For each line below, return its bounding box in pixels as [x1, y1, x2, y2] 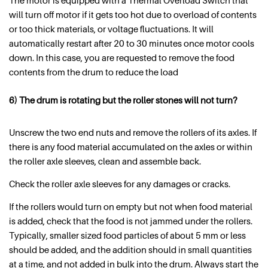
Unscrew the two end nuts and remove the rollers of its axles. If [9, 126, 257, 138]
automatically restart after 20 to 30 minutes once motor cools [9, 38, 254, 49]
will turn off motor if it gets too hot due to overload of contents [9, 9, 257, 20]
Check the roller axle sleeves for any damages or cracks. [9, 178, 230, 189]
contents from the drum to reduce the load [9, 66, 178, 78]
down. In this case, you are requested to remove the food [9, 52, 234, 63]
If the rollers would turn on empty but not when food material [9, 200, 252, 212]
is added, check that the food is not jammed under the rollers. [9, 215, 252, 226]
